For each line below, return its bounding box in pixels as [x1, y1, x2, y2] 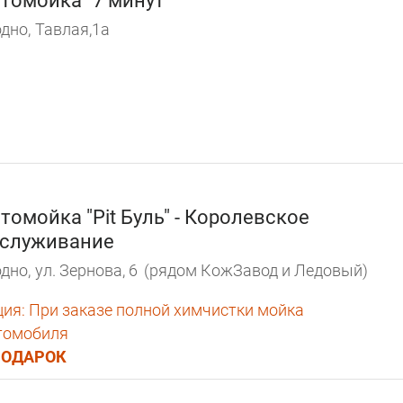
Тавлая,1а [35, 20, 110, 40]
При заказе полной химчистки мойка [25, 300, 304, 319]
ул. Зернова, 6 [35, 260, 138, 280]
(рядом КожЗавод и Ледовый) [144, 260, 368, 280]
